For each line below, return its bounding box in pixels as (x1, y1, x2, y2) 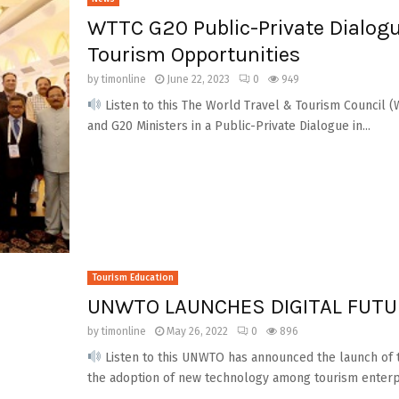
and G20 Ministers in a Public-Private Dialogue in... (86, 118, 370, 134)
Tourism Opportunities (86, 42, 300, 67)
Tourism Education (91, 272, 174, 283)
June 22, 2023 (166, 73, 230, 85)
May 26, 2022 (166, 324, 228, 338)
